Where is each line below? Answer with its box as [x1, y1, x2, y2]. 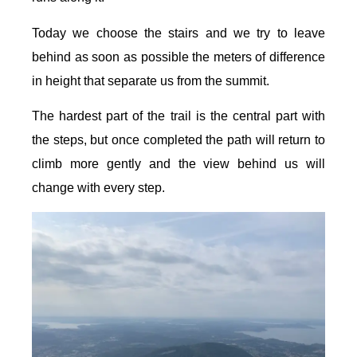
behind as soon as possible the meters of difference [32, 49, 325, 64]
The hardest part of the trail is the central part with [32, 109, 325, 124]
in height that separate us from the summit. [32, 73, 269, 88]
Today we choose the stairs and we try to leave [32, 25, 325, 40]
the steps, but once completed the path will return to [32, 133, 325, 147]
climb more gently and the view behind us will [32, 157, 325, 171]
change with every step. [32, 181, 165, 195]
